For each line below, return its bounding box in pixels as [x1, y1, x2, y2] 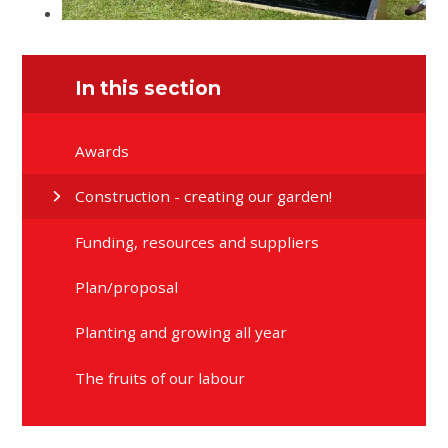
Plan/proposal [75, 277, 179, 298]
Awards [75, 141, 130, 162]
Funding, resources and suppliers [75, 231, 320, 252]
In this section [75, 75, 222, 100]
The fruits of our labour [75, 367, 246, 388]
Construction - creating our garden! [75, 186, 333, 207]
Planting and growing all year [75, 322, 288, 343]
